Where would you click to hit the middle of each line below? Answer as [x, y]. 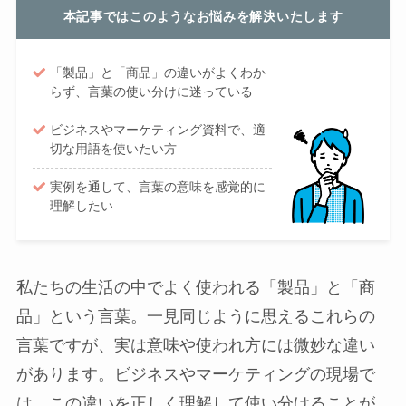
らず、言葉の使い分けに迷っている [152, 92]
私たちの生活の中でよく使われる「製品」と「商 [195, 288]
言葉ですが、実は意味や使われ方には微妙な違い [195, 346]
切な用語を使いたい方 [114, 149]
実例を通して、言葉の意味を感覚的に [158, 186]
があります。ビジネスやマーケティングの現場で [195, 375]
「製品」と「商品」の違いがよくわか [158, 73]
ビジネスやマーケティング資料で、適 [158, 130]
